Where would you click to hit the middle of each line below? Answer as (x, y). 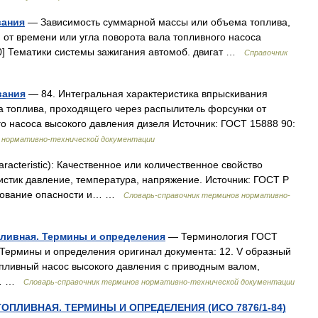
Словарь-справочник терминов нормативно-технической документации (159, 282)
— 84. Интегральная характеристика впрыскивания (147, 94)
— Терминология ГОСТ (221, 236)
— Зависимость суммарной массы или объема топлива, (158, 22)
